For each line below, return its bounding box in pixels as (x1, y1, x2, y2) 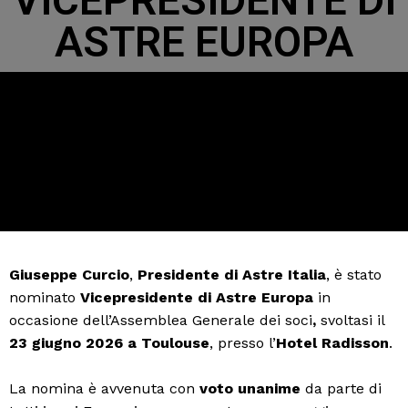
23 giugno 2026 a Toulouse (9, 334, 209, 352)
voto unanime (199, 380, 301, 397)
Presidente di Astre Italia (138, 266, 326, 283)
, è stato (326, 266, 382, 283)
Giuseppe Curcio (9, 266, 129, 283)
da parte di (301, 380, 382, 397)
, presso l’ (209, 334, 276, 352)
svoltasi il (316, 311, 384, 329)
